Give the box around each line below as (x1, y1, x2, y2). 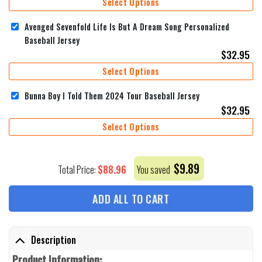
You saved (137, 163, 172, 177)
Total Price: (58, 163, 98, 177)
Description (30, 233, 76, 247)
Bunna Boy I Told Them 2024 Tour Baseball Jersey (25, 89, 199, 102)
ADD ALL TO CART (92, 191, 170, 207)
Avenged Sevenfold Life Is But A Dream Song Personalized (25, 20, 229, 33)
